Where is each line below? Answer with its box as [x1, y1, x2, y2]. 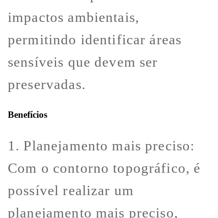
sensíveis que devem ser [8, 54, 158, 70]
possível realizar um [8, 182, 134, 198]
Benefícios [8, 109, 47, 120]
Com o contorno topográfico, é [8, 160, 201, 176]
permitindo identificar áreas [8, 32, 182, 48]
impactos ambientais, [8, 9, 140, 25]
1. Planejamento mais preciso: [8, 137, 195, 153]
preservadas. [8, 76, 86, 92]
